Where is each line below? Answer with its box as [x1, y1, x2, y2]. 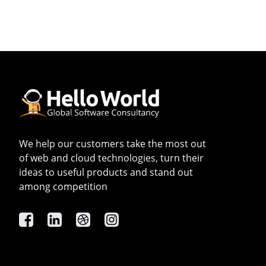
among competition [19, 180, 107, 193]
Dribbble [75, 213, 115, 226]
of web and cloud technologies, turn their [19, 151, 204, 164]
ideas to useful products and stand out [19, 166, 193, 179]
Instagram [104, 213, 150, 226]
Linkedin [47, 213, 84, 226]
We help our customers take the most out [19, 137, 206, 150]
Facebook [18, 213, 61, 226]
